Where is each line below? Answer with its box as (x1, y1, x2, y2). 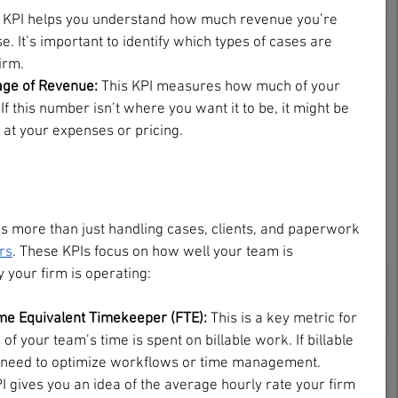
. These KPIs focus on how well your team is (12, 243, 297, 261)
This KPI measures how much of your (98, 77, 344, 96)
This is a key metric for (211, 309, 361, 328)
